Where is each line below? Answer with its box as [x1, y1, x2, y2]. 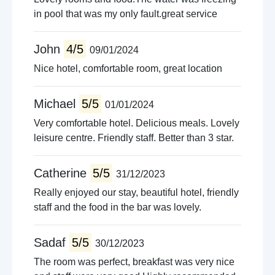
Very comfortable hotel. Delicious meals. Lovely [34, 118, 239, 128]
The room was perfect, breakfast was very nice [34, 257, 234, 267]
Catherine [34, 166, 90, 180]
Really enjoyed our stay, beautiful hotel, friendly [34, 187, 239, 198]
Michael [34, 97, 79, 110]
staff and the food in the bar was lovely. [34, 202, 201, 212]
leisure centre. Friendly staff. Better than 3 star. [34, 133, 234, 143]
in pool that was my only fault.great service [34, 9, 217, 19]
